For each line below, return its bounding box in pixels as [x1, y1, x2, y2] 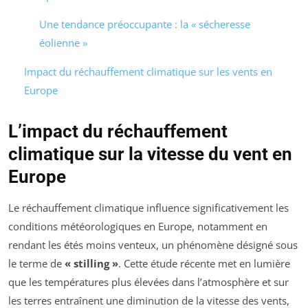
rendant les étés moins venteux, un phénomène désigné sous [8, 237, 298, 252]
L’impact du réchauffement [8, 120, 228, 142]
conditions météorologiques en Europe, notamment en [8, 219, 267, 233]
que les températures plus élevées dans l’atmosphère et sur [8, 274, 289, 289]
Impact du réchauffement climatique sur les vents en [23, 64, 272, 78]
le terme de [8, 256, 65, 270]
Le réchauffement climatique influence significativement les [8, 200, 289, 214]
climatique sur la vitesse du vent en [8, 143, 292, 164]
